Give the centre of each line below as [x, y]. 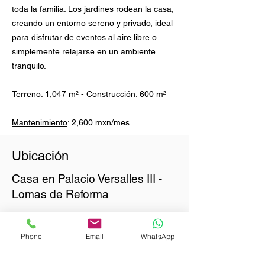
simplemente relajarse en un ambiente [84, 51]
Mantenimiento [40, 122]
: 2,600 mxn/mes [98, 122]
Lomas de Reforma [60, 194]
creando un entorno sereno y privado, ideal [92, 23]
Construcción [111, 94]
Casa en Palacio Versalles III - [87, 179]
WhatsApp [158, 236]
